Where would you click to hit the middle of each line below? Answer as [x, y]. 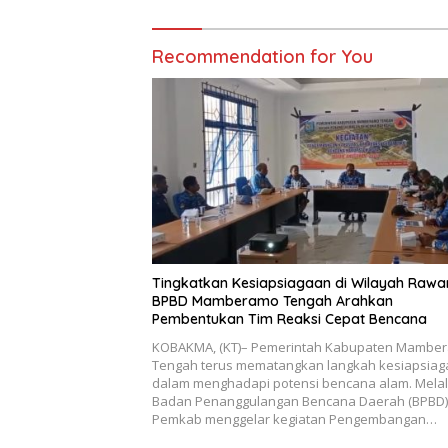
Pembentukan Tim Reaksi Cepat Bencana [289, 318]
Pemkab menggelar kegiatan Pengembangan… [294, 418]
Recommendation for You [262, 57]
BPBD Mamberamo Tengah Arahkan [272, 300]
